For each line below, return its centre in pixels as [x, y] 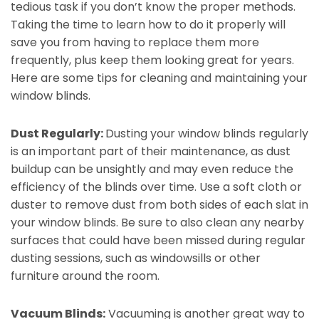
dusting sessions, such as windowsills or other [136, 258]
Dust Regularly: [58, 134]
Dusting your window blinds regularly [207, 134]
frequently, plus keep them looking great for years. [152, 61]
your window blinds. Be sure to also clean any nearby [157, 223]
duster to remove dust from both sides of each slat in [159, 205]
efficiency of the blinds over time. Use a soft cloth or [156, 187]
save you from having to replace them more [135, 43]
